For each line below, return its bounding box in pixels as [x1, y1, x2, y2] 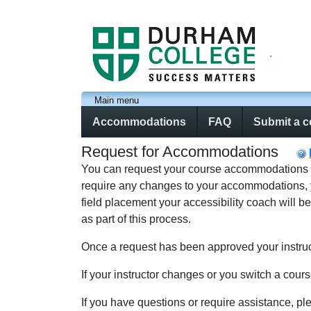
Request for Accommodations [81, 142, 278, 160]
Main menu [94, 95, 139, 106]
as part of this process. [81, 212, 191, 225]
